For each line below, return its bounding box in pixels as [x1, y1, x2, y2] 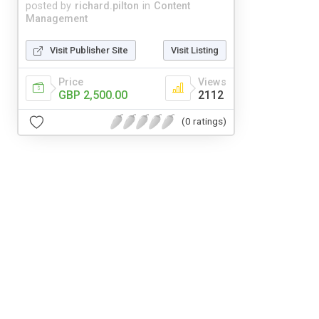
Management [26, 12, 88, 25]
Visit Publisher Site [50, 44, 128, 56]
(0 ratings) [182, 115, 226, 127]
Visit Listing [171, 44, 219, 56]
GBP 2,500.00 [58, 88, 127, 102]
